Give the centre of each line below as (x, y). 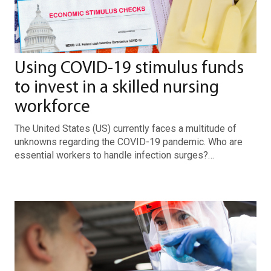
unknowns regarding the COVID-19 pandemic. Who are (129, 142)
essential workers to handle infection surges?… (114, 155)
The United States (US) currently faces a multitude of (126, 129)
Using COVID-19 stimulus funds (129, 69)
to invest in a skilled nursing (117, 88)
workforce (52, 107)
